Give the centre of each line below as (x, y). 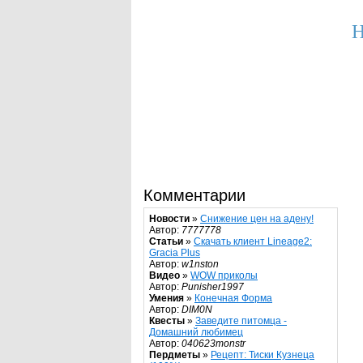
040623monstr (214, 344)
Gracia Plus (175, 253)
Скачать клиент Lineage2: (253, 242)
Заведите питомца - (241, 321)
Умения (167, 299)
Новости (169, 219)
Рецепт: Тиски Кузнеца (263, 355)
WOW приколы (224, 276)
